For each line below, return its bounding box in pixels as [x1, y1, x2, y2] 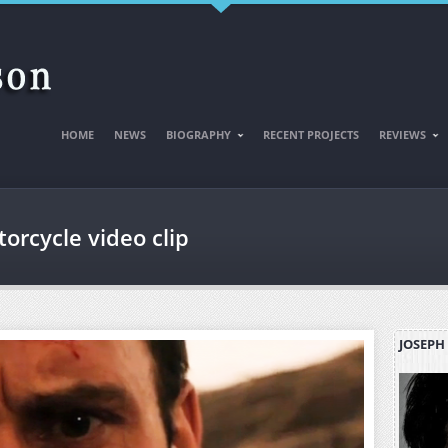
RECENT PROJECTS [263, 127, 359, 142]
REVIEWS [379, 127, 426, 142]
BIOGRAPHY [166, 127, 231, 142]
